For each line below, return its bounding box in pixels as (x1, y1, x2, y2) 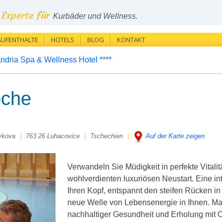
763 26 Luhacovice (26, 132, 80, 140)
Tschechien (90, 132, 123, 140)
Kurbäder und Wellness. (53, 12, 138, 20)
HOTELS (51, 35, 74, 44)
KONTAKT (117, 35, 145, 44)
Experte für (1, 9, 53, 21)
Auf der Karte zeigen (146, 132, 205, 140)
